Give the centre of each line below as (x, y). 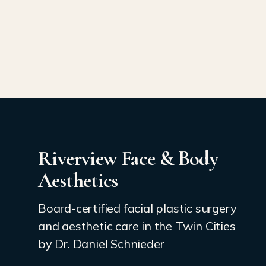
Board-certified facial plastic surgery (137, 208)
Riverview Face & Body (128, 159)
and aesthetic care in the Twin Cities (137, 226)
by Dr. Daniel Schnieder (101, 244)
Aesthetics (78, 180)
